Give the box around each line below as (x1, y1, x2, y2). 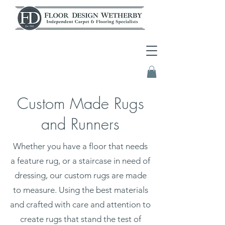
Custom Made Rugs (17, 92, 144, 114)
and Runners (41, 113, 120, 134)
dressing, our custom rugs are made (14, 170, 147, 180)
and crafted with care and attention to (10, 199, 151, 209)
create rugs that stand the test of (20, 213, 141, 224)
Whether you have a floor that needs (13, 141, 148, 151)
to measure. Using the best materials (13, 184, 148, 195)
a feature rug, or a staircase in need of (11, 155, 150, 166)
